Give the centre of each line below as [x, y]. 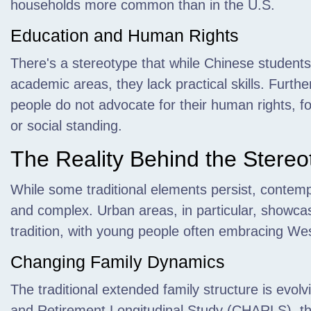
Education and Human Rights [125, 35]
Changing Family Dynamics [118, 262]
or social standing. [66, 126]
